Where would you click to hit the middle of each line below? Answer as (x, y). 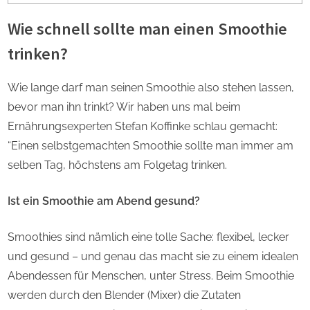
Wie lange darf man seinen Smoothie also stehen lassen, (151, 88)
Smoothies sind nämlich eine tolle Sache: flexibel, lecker (148, 237)
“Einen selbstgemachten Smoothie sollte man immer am (151, 146)
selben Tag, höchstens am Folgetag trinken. (117, 165)
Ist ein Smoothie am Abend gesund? (104, 201)
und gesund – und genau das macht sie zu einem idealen (153, 257)
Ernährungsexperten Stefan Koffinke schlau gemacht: (143, 127)
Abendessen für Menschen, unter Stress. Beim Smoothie (151, 276)
